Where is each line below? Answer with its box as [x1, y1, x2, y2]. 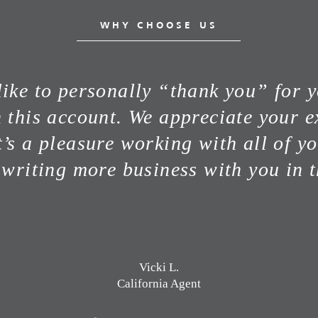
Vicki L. [139, 261, 179, 274]
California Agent [117, 277, 201, 290]
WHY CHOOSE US [99, 21, 219, 31]
